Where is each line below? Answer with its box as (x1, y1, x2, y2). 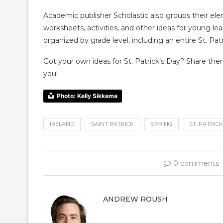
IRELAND (50, 120, 74, 128)
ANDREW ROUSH (103, 195, 168, 204)
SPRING (151, 120, 172, 128)
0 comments (173, 159, 219, 168)
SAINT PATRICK (91, 120, 134, 128)
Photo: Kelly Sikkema (57, 92, 117, 100)
